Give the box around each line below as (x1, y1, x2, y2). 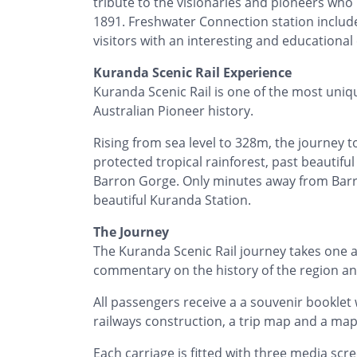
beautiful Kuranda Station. (93, 190, 251, 209)
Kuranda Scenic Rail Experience (93, 63, 292, 81)
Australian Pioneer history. (93, 101, 253, 120)
